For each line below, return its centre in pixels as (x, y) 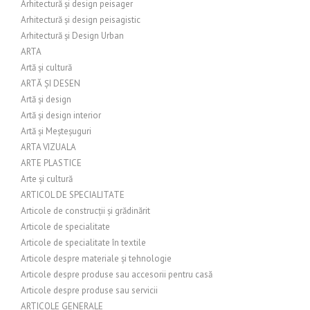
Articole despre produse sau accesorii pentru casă (117, 274)
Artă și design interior (61, 115)
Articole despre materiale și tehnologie (96, 258)
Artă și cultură (46, 67)
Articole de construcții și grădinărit (85, 211)
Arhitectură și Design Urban (72, 36)
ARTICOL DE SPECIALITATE (73, 195)
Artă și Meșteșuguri (56, 131)
